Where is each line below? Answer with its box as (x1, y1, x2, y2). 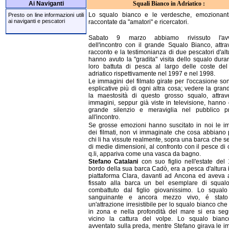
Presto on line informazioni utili (8, 12, 84, 18)
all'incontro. (88, 113, 120, 121)
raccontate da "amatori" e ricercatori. (88, 18, 189, 26)
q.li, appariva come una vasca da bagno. (88, 150, 201, 157)
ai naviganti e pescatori (8, 18, 65, 25)
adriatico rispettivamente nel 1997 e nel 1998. (88, 70, 215, 77)
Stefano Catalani (88, 157, 139, 165)
